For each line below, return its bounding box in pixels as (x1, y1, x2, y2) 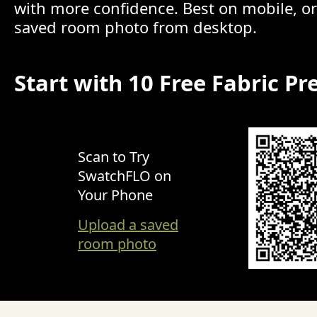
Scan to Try (78, 146, 149, 166)
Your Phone (78, 185, 153, 204)
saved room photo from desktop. (14, 16, 257, 38)
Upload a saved (78, 214, 178, 234)
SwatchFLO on (78, 166, 171, 185)
